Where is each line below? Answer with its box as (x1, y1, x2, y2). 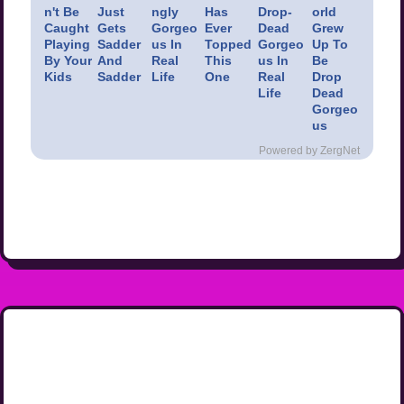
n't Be (44, 5, 79, 20)
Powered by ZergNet (259, 144, 360, 158)
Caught (44, 21, 89, 36)
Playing (44, 37, 90, 52)
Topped (204, 37, 252, 52)
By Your (44, 53, 92, 69)
